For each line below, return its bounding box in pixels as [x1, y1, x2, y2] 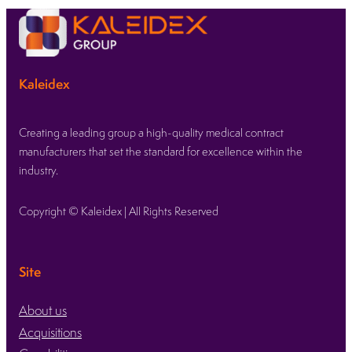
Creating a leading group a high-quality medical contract [19, 124, 284, 140]
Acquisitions [19, 324, 82, 342]
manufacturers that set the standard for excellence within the [19, 143, 302, 159]
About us [19, 302, 67, 320]
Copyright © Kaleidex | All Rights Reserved [19, 203, 218, 218]
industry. [19, 162, 58, 178]
